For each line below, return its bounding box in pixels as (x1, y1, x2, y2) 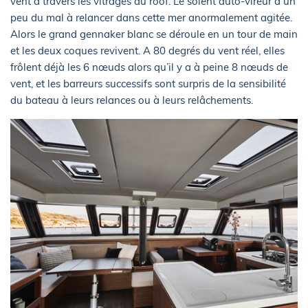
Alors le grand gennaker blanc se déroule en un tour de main (10, 27, 298, 41)
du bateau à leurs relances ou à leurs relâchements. (10, 93, 253, 107)
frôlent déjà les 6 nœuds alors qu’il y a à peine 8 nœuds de (10, 60, 288, 74)
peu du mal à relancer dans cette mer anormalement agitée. (10, 11, 292, 24)
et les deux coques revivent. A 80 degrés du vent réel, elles (10, 44, 285, 57)
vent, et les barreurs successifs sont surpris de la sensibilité (10, 77, 286, 90)
